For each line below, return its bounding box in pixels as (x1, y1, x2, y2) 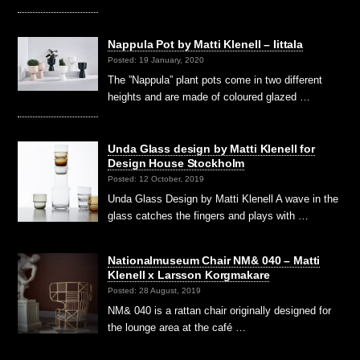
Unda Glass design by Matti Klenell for (108, 141, 315, 155)
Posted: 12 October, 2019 (108, 174, 205, 183)
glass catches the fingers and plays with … (108, 209, 309, 222)
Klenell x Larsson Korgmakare (108, 268, 270, 281)
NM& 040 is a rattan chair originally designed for (108, 304, 332, 317)
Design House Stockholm (108, 156, 245, 170)
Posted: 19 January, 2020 (108, 55, 205, 64)
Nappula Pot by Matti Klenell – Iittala (108, 37, 303, 51)
